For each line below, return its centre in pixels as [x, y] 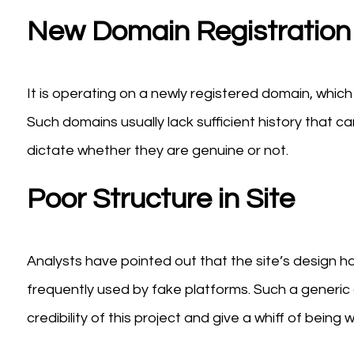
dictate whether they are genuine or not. [157, 151]
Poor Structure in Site [160, 200]
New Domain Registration [188, 32]
